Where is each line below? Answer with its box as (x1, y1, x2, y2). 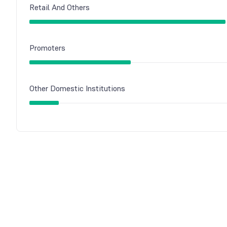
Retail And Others (29, 2, 90, 13)
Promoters (29, 43, 65, 53)
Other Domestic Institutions (29, 83, 125, 94)
